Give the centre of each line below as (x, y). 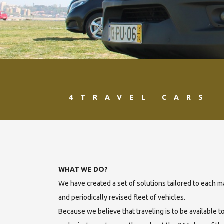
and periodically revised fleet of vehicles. (122, 197)
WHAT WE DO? (83, 169)
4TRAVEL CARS (140, 97)
